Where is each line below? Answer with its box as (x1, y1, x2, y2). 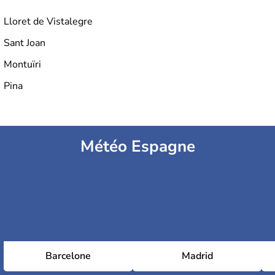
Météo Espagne (80, 136, 195, 158)
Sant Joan (4, 36, 45, 50)
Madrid (181, 249, 213, 263)
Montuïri (4, 58, 41, 72)
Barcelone (45, 249, 91, 263)
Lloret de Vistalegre (4, 15, 93, 29)
